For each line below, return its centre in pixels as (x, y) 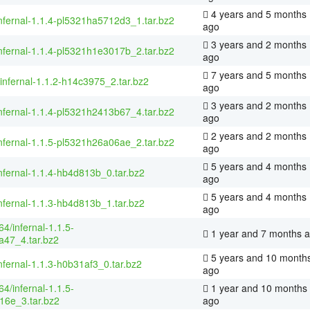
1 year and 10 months (258, 288)
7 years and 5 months (257, 74)
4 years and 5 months (257, 13)
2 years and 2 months (257, 135)
